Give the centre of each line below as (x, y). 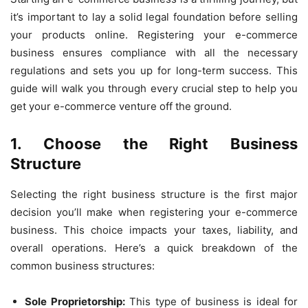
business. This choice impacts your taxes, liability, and (154, 230)
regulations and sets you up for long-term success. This (154, 70)
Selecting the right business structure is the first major (154, 194)
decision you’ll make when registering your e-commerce (154, 212)
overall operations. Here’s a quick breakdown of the (154, 248)
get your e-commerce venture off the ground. (121, 106)
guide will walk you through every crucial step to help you (154, 88)
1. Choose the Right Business (154, 144)
